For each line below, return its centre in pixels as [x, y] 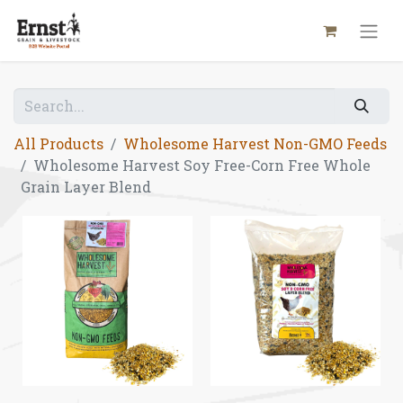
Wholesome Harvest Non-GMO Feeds [255, 144]
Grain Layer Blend [86, 187]
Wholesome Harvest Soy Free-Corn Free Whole [202, 166]
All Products [58, 144]
